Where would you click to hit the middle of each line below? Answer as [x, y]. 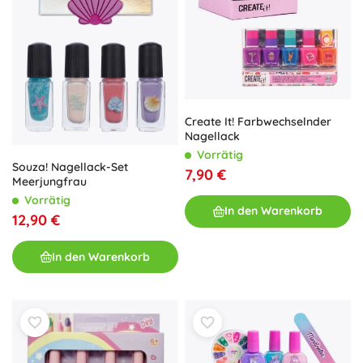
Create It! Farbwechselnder [258, 121]
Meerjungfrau [49, 182]
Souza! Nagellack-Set [70, 167]
